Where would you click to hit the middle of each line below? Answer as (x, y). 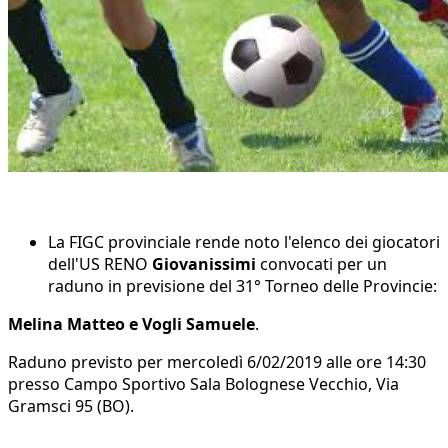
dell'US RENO (100, 264)
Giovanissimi (204, 264)
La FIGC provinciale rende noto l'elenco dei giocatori (244, 242)
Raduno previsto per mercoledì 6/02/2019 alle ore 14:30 (217, 362)
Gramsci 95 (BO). (71, 406)
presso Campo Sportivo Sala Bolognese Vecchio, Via (203, 384)
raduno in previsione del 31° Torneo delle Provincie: (242, 286)
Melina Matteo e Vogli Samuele (131, 324)
